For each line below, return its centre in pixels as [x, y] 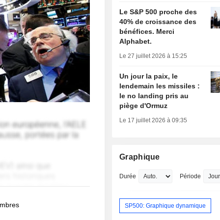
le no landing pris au [154, 96]
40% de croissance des [158, 22]
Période [191, 177]
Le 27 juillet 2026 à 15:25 [153, 56]
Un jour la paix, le [149, 76]
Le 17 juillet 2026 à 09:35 [153, 121]
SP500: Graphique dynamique [165, 206]
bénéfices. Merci [147, 32]
